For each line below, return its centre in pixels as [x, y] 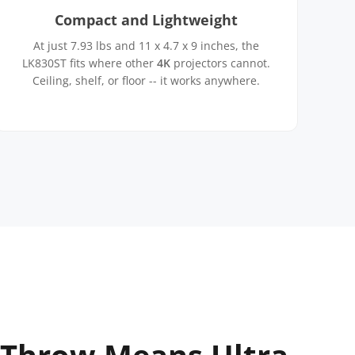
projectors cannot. [220, 63]
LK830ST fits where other [89, 63]
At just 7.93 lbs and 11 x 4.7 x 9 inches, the [146, 46]
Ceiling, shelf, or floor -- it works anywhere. [146, 80]
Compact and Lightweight [146, 20]
